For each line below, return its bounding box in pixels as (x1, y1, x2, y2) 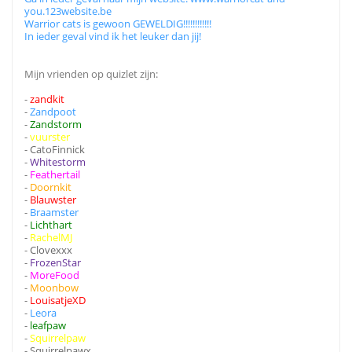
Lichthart (30, 218, 72, 232)
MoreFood (30, 268, 79, 282)
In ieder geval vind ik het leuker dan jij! (24, 29, 201, 43)
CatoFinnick (30, 142, 85, 156)
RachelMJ (30, 230, 72, 244)
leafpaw (30, 318, 66, 332)
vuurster (30, 130, 70, 144)
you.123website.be (24, 4, 112, 18)
